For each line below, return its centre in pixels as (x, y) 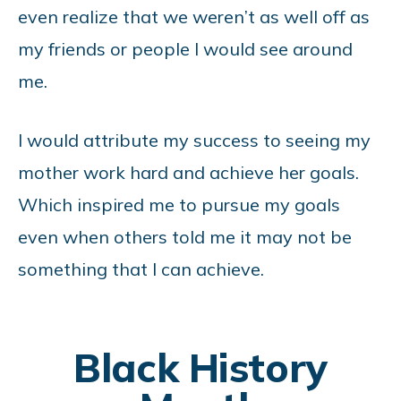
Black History (200, 367)
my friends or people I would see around (185, 48)
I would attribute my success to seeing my (194, 140)
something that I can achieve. (141, 269)
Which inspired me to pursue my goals (179, 204)
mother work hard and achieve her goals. (188, 172)
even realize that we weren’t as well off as (194, 16)
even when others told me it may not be (185, 236)
